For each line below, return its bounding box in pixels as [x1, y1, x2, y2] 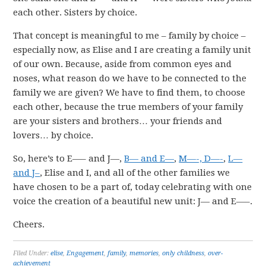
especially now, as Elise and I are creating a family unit [13, 45, 252, 55]
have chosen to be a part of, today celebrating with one [13, 182, 252, 192]
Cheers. [13, 219, 45, 230]
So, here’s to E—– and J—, [13, 153, 125, 164]
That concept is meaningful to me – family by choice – [13, 30, 246, 41]
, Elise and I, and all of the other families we [40, 167, 230, 178]
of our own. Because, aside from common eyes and [13, 59, 232, 69]
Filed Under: [13, 249, 51, 257]
